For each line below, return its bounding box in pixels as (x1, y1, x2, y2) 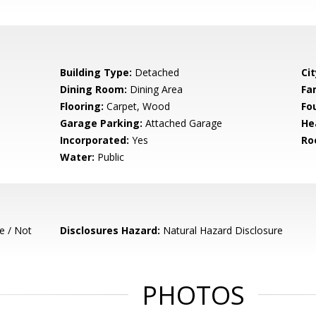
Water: (60, 150, 95, 164)
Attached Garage (142, 116, 223, 130)
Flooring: (60, 99, 104, 113)
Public (95, 150, 125, 164)
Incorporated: (60, 133, 130, 147)
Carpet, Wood (104, 99, 171, 113)
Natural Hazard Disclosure (160, 224, 284, 237)
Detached (132, 66, 180, 79)
